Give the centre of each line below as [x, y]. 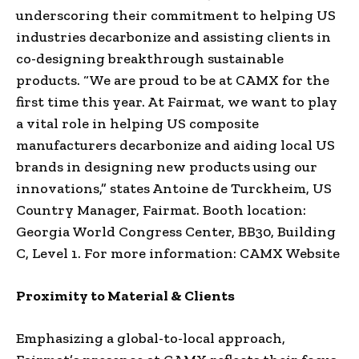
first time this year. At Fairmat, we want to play [177, 101]
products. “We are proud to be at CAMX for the [173, 80]
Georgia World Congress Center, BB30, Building [176, 231]
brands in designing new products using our [167, 166]
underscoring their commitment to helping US [176, 15]
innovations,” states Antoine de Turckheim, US [174, 188]
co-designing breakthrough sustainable [150, 58]
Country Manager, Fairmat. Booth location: [161, 210]
